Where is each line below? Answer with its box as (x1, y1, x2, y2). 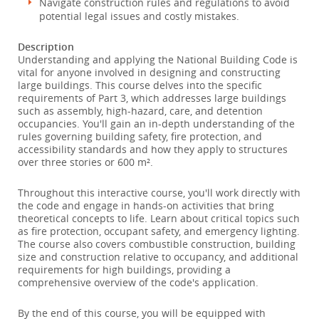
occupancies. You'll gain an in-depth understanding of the (18, 117, 295, 130)
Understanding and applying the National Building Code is (18, 53, 298, 66)
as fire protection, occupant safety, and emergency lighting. (18, 224, 300, 238)
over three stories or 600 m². (18, 155, 153, 169)
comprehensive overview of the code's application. (18, 276, 258, 289)
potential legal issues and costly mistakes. (39, 9, 239, 23)
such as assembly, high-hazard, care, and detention (18, 104, 263, 117)
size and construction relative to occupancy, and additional (18, 250, 298, 263)
